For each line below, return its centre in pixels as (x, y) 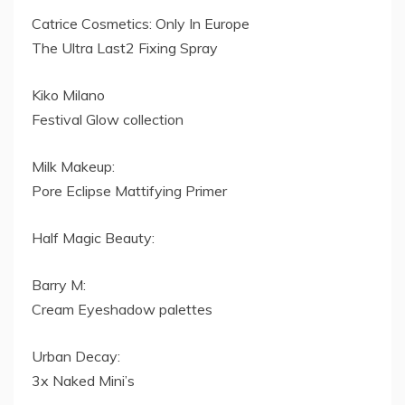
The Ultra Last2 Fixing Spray (125, 48)
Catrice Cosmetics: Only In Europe (141, 24)
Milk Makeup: (73, 167)
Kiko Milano (68, 95)
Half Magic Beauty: (93, 238)
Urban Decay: (76, 357)
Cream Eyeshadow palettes (122, 310)
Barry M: (59, 285)
